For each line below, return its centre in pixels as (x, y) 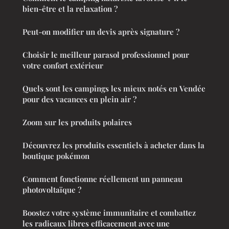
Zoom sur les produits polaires (77, 122)
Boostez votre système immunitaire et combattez (109, 212)
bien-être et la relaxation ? (70, 8)
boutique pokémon (56, 156)
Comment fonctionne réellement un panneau (102, 179)
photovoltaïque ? (52, 189)
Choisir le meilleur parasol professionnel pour (106, 54)
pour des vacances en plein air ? (79, 99)
